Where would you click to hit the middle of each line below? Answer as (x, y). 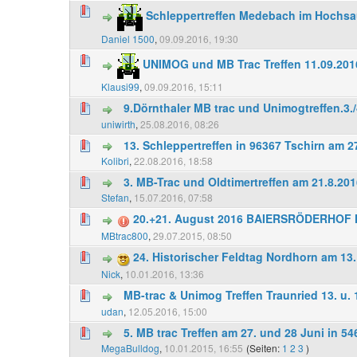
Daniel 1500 (128, 39)
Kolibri (115, 160)
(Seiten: (264, 347)
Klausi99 (120, 87)
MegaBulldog (130, 347)
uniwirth (118, 124)
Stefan (115, 198)
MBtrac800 (125, 236)
